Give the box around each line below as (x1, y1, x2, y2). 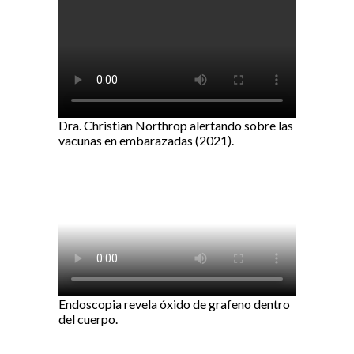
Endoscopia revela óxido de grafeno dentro (58, 296, 290, 312)
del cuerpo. (58, 311, 118, 327)
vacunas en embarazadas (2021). (58, 133, 234, 149)
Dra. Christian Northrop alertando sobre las (58, 118, 293, 134)
